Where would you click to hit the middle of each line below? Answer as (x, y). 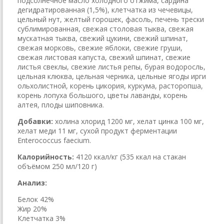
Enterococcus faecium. (54, 140)
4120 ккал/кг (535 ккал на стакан (131, 157)
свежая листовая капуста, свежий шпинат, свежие (104, 57)
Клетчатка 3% (42, 218)
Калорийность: (46, 157)
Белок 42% (37, 199)
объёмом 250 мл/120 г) (57, 166)
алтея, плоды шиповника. (61, 105)
